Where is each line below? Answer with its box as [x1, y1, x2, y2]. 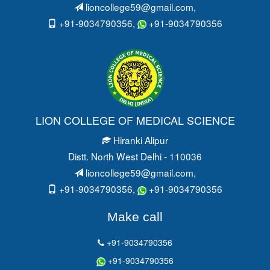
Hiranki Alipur [111, 133, 168, 147]
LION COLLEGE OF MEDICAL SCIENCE [35, 112, 235, 128]
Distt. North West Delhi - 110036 [68, 149, 202, 163]
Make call [107, 210, 163, 224]
